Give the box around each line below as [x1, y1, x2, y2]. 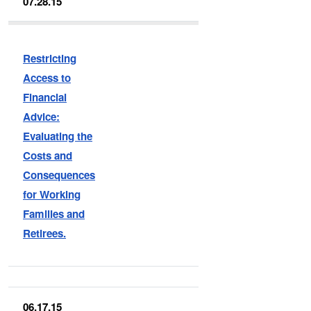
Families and [23, 205, 85, 221]
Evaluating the [23, 128, 93, 144]
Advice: [23, 108, 60, 124]
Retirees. [23, 225, 67, 241]
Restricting [23, 50, 77, 66]
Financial [23, 89, 67, 105]
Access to [23, 69, 72, 85]
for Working [23, 186, 81, 202]
